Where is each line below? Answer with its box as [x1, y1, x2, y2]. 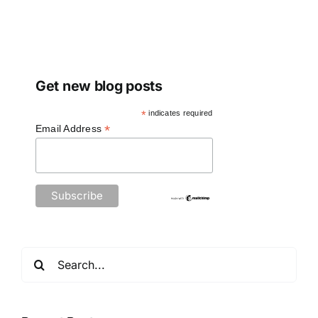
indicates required [146, 108, 213, 117]
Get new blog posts [35, 77, 163, 94]
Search [21, 248, 59, 263]
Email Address [35, 122, 105, 134]
